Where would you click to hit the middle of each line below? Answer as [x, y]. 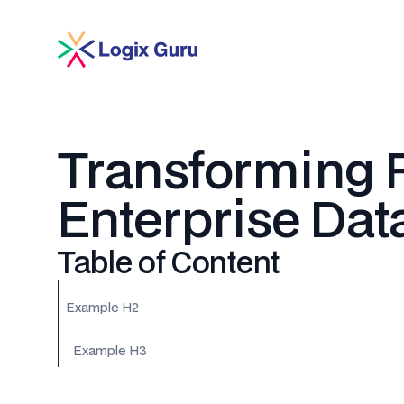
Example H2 [102, 307]
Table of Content [169, 262]
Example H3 [110, 350]
